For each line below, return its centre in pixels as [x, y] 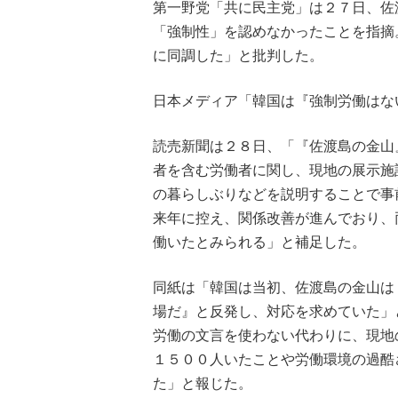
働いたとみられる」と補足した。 [259, 242]
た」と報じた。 [203, 383]
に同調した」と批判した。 [238, 55]
